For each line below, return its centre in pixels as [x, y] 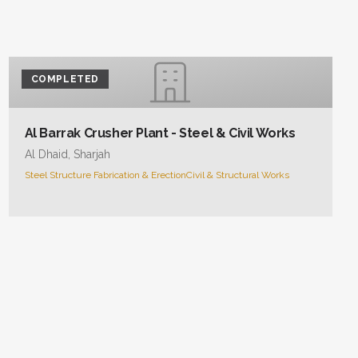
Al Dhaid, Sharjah [67, 154]
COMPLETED [65, 79]
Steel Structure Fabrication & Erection [105, 175]
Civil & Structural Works [237, 175]
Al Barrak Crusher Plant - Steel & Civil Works [160, 133]
